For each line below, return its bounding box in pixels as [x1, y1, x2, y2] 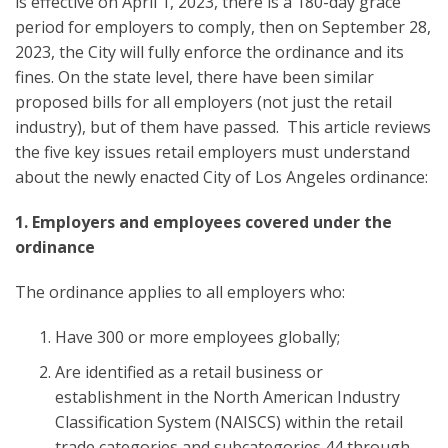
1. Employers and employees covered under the [15, 210, 392, 233]
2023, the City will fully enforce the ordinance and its [15, 40, 404, 63]
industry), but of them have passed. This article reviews [15, 115, 431, 138]
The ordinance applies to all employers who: [15, 280, 345, 303]
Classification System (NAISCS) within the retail [55, 410, 403, 433]
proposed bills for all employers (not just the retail [15, 90, 392, 113]
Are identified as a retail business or [55, 360, 323, 383]
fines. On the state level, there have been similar [15, 65, 374, 88]
